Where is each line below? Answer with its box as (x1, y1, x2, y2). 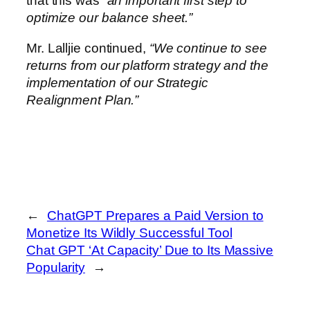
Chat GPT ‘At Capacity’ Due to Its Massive (26, 243, 273, 258)
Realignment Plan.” (26, 92, 139, 107)
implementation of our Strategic (26, 75, 208, 90)
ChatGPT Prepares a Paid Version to (46, 208, 264, 224)
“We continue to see (149, 40, 267, 55)
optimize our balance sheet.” (26, 10, 193, 26)
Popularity (26, 260, 86, 275)
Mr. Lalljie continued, (26, 40, 149, 55)
